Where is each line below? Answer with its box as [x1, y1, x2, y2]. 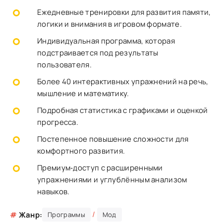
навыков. [37, 186, 70, 197]
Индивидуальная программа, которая [37, 36, 175, 46]
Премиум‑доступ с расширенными [37, 163, 163, 173]
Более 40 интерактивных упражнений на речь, [37, 76, 209, 87]
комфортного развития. [37, 146, 125, 156]
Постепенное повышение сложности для [37, 134, 189, 144]
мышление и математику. [37, 88, 129, 99]
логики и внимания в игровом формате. [37, 19, 182, 29]
